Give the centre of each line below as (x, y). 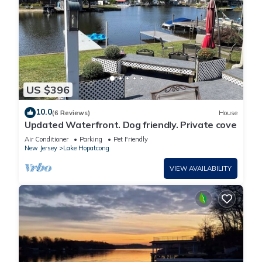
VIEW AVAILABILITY (201, 169)
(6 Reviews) (71, 113)
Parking (91, 139)
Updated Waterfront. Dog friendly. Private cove (131, 125)
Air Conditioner (46, 139)
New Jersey (41, 148)
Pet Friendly (131, 139)
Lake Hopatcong (86, 148)
